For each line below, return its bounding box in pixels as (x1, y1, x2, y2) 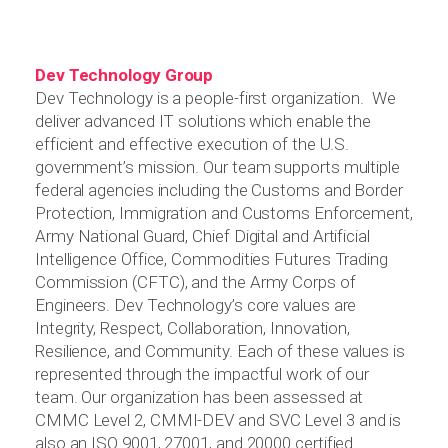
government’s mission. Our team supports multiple (35, 157, 400, 178)
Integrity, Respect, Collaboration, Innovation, (35, 318, 351, 339)
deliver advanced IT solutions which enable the (35, 111, 372, 132)
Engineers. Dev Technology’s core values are (35, 295, 357, 316)
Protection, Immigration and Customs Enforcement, (35, 203, 413, 224)
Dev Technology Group (35, 65, 214, 86)
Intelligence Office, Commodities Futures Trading (35, 249, 388, 270)
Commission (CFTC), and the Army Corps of (35, 272, 356, 293)
